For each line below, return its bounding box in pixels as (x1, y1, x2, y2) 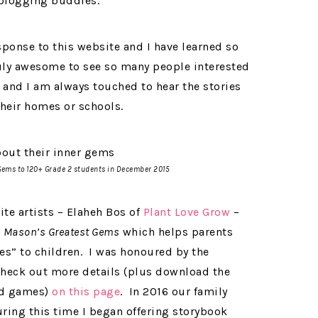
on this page (52, 285, 120, 299)
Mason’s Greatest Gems (3, 225, 119, 239)
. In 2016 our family (120, 285, 228, 299)
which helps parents (119, 225, 233, 239)
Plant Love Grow (143, 205, 230, 219)
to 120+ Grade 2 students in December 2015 (16, 165, 170, 175)
